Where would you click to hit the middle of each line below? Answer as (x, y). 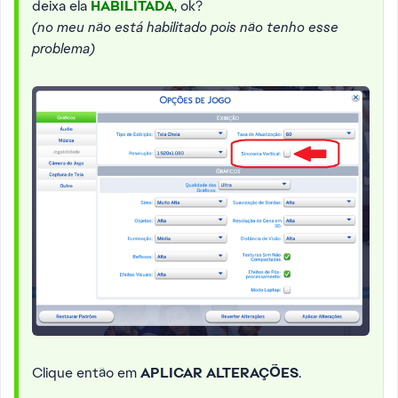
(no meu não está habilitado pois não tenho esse (185, 27)
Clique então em (86, 372)
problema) (64, 48)
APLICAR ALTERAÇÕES (219, 372)
